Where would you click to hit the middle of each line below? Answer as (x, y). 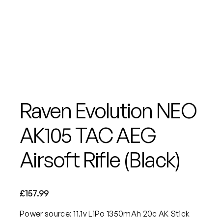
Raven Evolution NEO (108, 111)
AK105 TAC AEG (88, 135)
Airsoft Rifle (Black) (100, 160)
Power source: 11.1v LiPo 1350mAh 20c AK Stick (105, 213)
